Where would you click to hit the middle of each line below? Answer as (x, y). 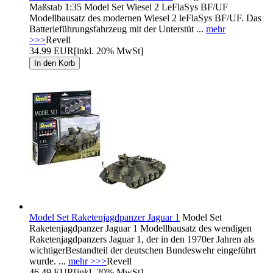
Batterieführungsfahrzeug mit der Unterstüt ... (118, 29)
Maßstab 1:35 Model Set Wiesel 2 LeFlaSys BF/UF (129, 7)
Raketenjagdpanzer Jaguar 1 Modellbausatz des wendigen (140, 228)
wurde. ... (49, 261)
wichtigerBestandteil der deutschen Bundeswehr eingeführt (143, 250)
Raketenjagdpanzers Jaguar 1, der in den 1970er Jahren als (142, 239)
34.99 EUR (51, 51)
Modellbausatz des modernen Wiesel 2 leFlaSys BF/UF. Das (145, 18)
